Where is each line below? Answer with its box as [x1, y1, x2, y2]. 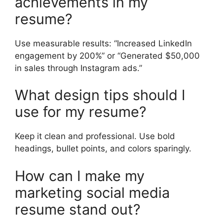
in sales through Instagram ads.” [15, 63, 142, 73]
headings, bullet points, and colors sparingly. [15, 144, 191, 154]
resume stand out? [15, 200, 141, 218]
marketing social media [15, 184, 170, 201]
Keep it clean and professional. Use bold [15, 131, 175, 142]
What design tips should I [15, 86, 185, 104]
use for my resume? [15, 103, 147, 121]
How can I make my [15, 167, 145, 184]
